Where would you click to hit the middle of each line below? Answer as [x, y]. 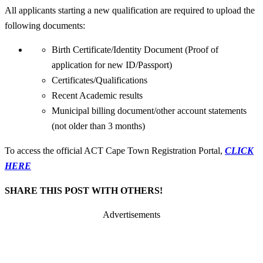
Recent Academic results [97, 96]
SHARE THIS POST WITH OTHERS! [84, 190]
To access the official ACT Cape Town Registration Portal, [115, 150]
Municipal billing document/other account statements [149, 111]
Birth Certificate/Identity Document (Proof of [135, 50]
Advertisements [131, 215]
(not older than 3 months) [98, 126]
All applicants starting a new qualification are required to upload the [130, 10]
